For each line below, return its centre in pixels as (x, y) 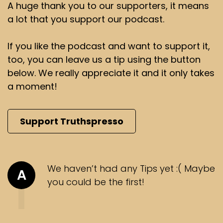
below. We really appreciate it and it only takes (111, 73)
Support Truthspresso (72, 121)
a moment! (32, 87)
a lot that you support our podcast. (86, 19)
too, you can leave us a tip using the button (104, 60)
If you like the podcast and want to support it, (109, 46)
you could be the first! (96, 182)
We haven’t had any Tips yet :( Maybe (131, 169)
